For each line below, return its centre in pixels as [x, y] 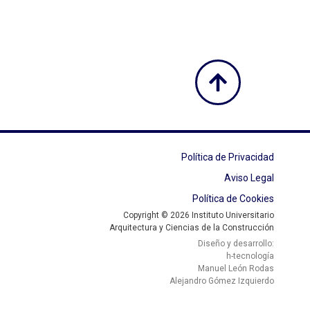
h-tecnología [250, 256]
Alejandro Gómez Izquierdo [222, 281]
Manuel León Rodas [236, 268]
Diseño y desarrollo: [236, 243]
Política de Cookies [233, 198]
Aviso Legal [249, 177]
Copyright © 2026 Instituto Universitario [199, 215]
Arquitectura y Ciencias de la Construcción [192, 227]
